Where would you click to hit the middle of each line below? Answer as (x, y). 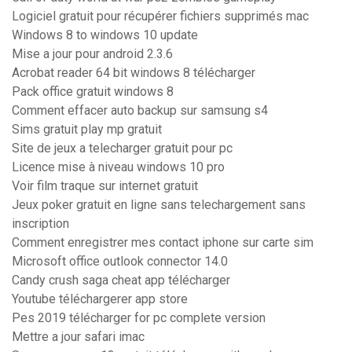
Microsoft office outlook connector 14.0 (120, 262)
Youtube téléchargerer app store (100, 299)
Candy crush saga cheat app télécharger (121, 280)
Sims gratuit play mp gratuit (87, 130)
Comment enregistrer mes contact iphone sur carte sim (163, 243)
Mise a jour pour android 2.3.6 (92, 54)
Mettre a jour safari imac (78, 337)
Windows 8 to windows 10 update (105, 35)
